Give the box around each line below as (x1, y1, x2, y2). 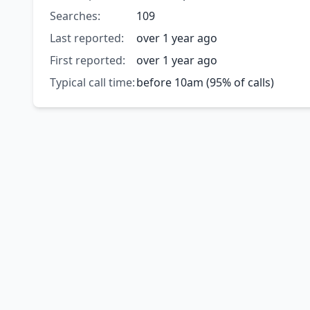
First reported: (50, 53, 125, 69)
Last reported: (50, 30, 124, 46)
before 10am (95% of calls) (136, 75, 274, 91)
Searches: (50, 8, 100, 24)
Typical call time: (50, 75, 135, 91)
